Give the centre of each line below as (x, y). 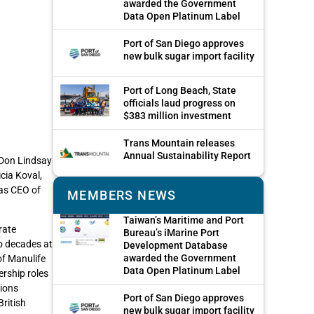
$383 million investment (177, 116)
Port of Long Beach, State (180, 91)
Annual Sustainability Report (187, 156)
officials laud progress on (179, 103)
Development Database (176, 246)
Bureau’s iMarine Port (171, 233)
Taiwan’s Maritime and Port (184, 220)
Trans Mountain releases (179, 143)
